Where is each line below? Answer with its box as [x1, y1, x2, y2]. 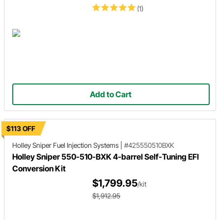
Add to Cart [90, 89, 132, 100]
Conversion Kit [12, 164, 66, 173]
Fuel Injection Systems [52, 141, 120, 149]
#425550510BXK [124, 141, 174, 149]
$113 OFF [6, 124, 35, 133]
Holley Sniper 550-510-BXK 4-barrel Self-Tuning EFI [12, 152, 199, 162]
